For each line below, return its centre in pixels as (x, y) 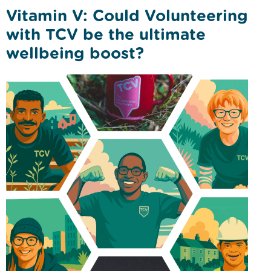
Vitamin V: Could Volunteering (127, 16)
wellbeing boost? (75, 53)
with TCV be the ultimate (106, 34)
